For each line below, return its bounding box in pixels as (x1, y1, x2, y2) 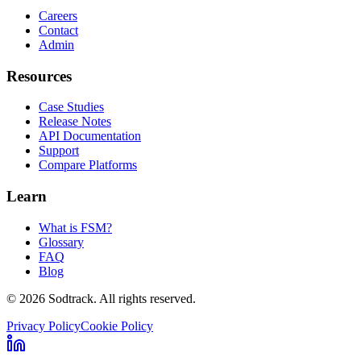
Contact (39, 23, 78, 37)
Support (39, 143, 79, 158)
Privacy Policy (6, 318, 81, 333)
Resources (6, 67, 72, 85)
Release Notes (39, 114, 111, 129)
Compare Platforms (39, 158, 137, 172)
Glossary (39, 234, 84, 249)
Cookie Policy (81, 318, 153, 333)
